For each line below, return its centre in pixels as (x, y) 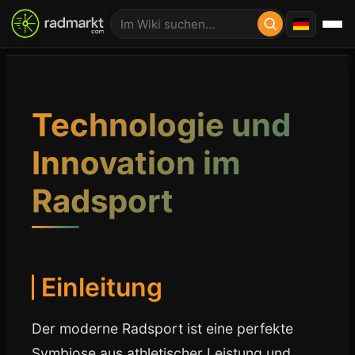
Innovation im (136, 163)
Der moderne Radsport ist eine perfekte (162, 328)
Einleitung (102, 287)
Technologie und (161, 125)
